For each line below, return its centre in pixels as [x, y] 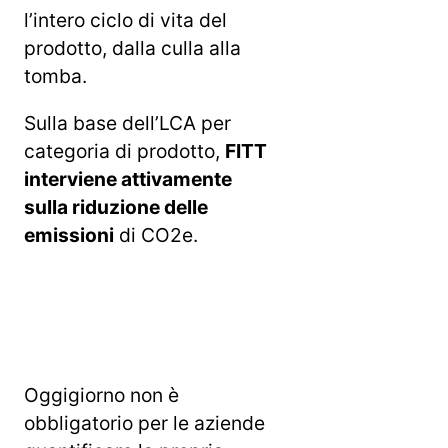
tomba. [55, 75]
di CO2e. [156, 235]
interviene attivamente [128, 179]
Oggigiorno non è [101, 395]
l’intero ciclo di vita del [125, 19]
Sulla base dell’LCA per [127, 123]
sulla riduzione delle [116, 207]
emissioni [69, 235]
